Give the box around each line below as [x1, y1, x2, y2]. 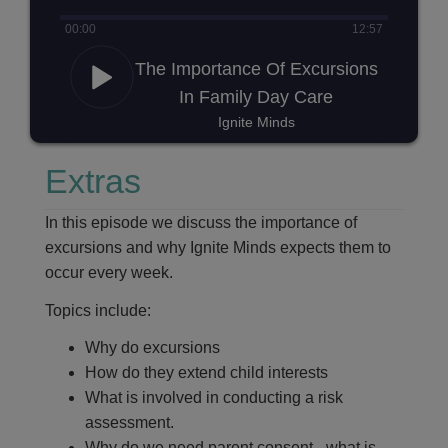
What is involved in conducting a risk [85, 389, 343, 406]
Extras [45, 162, 141, 200]
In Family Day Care [179, 87, 333, 107]
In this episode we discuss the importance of [45, 214, 357, 231]
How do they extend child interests [85, 364, 328, 381]
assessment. [85, 414, 174, 431]
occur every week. [45, 264, 177, 281]
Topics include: [45, 301, 151, 319]
